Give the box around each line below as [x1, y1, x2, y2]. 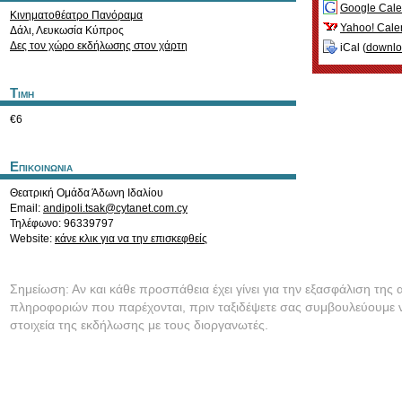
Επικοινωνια [10, 160, 73, 174]
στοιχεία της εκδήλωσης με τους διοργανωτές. [10, 318, 268, 332]
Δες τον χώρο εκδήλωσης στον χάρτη [10, 39, 188, 52]
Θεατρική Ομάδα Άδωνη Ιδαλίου [10, 187, 163, 199]
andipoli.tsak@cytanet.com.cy [43, 202, 188, 214]
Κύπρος [85, 24, 124, 37]
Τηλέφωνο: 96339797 [10, 217, 114, 230]
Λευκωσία [36, 24, 83, 37]
